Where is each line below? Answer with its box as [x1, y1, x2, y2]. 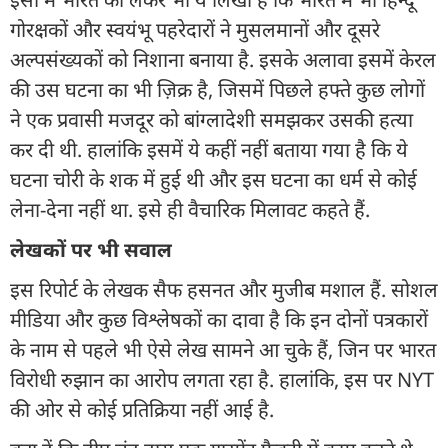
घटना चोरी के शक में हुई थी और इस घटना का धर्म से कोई [10, 165, 417, 193]
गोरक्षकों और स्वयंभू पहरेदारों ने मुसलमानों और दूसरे [10, 15, 380, 43]
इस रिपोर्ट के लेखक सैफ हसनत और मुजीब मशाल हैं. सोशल [10, 275, 438, 303]
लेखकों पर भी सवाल [10, 235, 172, 263]
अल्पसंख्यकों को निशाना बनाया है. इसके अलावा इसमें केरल [10, 45, 436, 73]
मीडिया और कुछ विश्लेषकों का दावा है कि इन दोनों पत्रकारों [10, 305, 428, 333]
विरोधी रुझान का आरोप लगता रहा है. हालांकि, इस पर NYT [10, 365, 434, 393]
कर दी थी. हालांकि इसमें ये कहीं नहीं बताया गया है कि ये [10, 135, 408, 163]
